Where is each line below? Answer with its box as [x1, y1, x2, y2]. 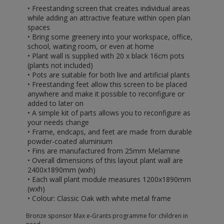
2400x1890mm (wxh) [27, 165, 95, 174]
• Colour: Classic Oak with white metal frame [27, 193, 171, 203]
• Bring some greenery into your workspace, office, [27, 32, 192, 41]
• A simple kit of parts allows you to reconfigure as [27, 108, 190, 117]
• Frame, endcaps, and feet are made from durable [27, 127, 192, 136]
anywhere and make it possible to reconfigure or [27, 89, 184, 98]
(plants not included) [27, 60, 93, 70]
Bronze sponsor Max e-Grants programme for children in [26, 211, 188, 220]
